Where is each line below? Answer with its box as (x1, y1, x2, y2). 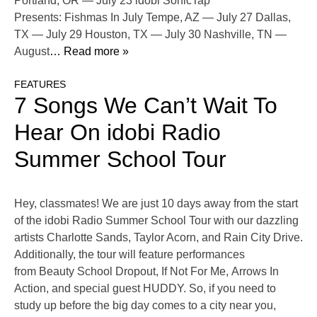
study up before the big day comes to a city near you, (14, 299, 276, 312)
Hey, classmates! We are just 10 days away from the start (14, 197, 298, 210)
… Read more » (50, 45, 129, 58)
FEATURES (14, 79, 66, 91)
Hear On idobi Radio (14, 120, 221, 146)
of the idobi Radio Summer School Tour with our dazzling (14, 214, 299, 227)
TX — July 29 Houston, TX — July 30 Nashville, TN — (14, 28, 287, 41)
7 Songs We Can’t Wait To (14, 93, 277, 119)
